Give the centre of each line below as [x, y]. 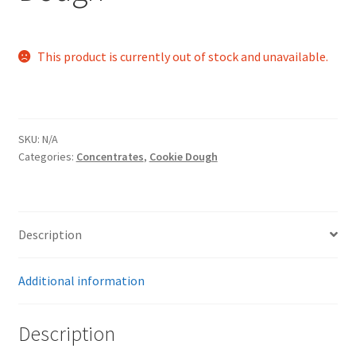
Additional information [81, 280]
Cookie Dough [183, 156]
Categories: [47, 156]
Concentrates [110, 156]
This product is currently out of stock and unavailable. [183, 57]
